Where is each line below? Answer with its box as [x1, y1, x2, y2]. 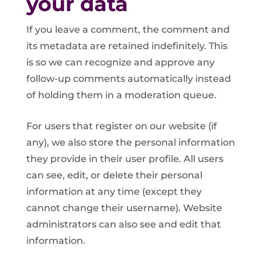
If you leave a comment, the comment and [26, 24, 230, 36]
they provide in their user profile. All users [26, 153, 223, 165]
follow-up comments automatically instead [26, 73, 231, 85]
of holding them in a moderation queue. [26, 89, 216, 101]
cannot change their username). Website [26, 202, 222, 214]
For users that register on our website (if [26, 120, 217, 132]
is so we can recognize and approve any [26, 57, 215, 68]
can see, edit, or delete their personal [26, 170, 202, 181]
